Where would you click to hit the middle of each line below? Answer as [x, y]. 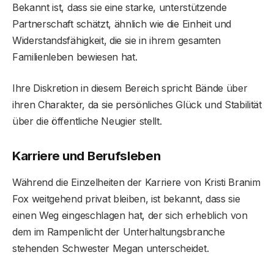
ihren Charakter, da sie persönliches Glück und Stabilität [137, 104]
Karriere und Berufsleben [87, 155]
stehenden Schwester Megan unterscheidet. [111, 249]
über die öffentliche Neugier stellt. [87, 121]
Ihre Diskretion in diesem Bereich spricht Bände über [130, 88]
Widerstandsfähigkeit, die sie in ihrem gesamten [117, 40]
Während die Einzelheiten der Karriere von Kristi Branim [136, 183]
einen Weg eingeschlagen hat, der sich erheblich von [130, 216]
